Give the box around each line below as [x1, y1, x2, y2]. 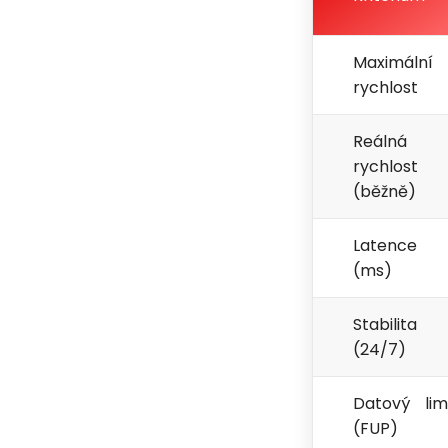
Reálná [353, 130, 407, 154]
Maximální [353, 51, 433, 75]
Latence [353, 234, 417, 258]
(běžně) [353, 180, 416, 204]
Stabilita [353, 313, 417, 337]
